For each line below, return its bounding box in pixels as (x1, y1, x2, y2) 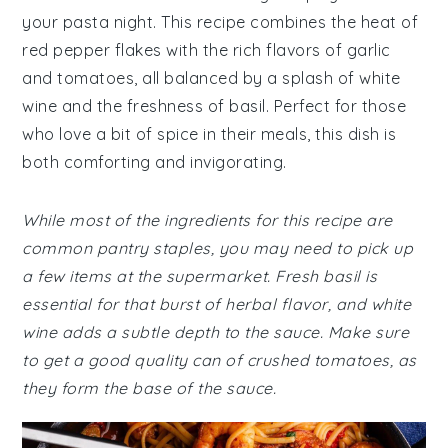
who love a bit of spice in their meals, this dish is (22, 124, 397, 144)
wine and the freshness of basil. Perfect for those (22, 96, 407, 116)
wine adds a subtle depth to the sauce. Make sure (22, 322, 410, 342)
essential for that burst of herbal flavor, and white (22, 294, 412, 314)
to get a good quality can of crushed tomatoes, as (22, 350, 417, 370)
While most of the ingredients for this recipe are (22, 210, 393, 230)
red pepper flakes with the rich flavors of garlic (22, 40, 391, 60)
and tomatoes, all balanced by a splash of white (22, 68, 401, 88)
